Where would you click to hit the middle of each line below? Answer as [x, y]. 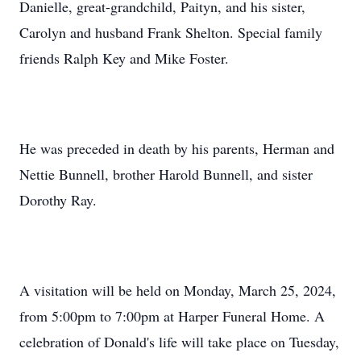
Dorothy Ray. [58, 200]
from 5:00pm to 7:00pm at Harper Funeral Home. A [172, 316]
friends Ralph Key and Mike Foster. [124, 58]
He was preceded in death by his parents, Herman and [177, 148]
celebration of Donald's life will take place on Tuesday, [179, 342]
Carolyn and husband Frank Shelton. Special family [171, 32]
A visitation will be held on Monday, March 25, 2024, [178, 290]
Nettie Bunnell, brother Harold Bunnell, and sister [166, 174]
